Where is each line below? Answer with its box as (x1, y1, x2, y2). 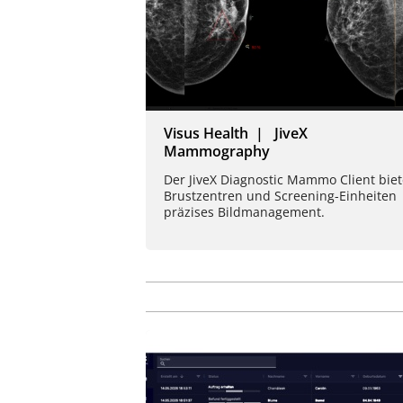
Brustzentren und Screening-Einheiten (164, 187, 397, 205)
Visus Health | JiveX (164, 123, 308, 144)
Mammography (164, 141, 270, 162)
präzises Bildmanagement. (164, 203, 325, 221)
